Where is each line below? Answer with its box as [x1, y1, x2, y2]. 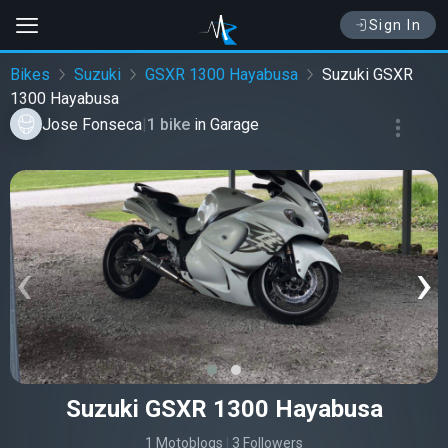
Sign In [368, 17, 421, 33]
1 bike [147, 114, 194, 134]
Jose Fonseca [42, 114, 142, 134]
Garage [210, 114, 259, 134]
